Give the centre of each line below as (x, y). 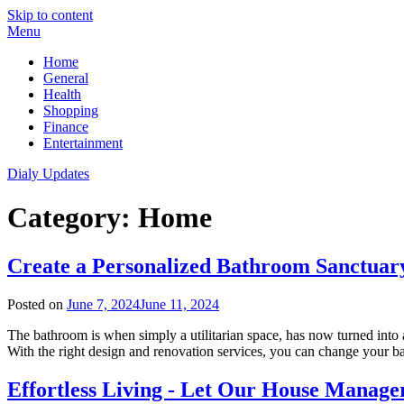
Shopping (71, 110)
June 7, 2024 (103, 304)
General (66, 78)
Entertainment (83, 143)
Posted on (37, 304)
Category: (73, 218)
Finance (66, 127)
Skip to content (50, 15)
